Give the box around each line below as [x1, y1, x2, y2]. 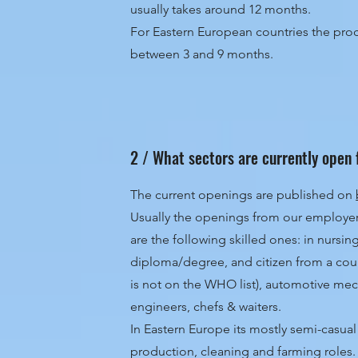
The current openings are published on [130, 187, 356, 202]
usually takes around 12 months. [130, 2, 312, 17]
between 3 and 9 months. [130, 46, 277, 62]
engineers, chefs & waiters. [130, 299, 282, 314]
